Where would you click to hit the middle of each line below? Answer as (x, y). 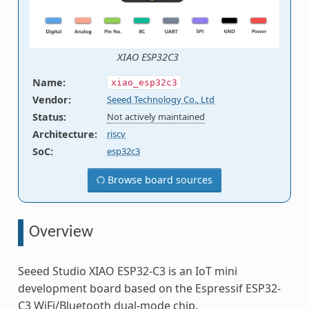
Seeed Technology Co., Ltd (161, 99)
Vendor (50, 99)
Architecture (63, 134)
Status (48, 117)
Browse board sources (159, 179)
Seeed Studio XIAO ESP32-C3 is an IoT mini (127, 271)
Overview (61, 232)
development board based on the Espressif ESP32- (149, 288)
